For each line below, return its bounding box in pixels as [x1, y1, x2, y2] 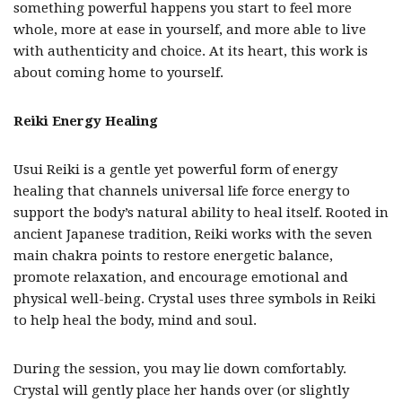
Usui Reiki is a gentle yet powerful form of [13, 162, 289, 178]
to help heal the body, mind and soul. [13, 312, 257, 328]
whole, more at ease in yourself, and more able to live [13, 22, 366, 38]
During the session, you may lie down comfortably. [13, 361, 346, 377]
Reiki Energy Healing [13, 113, 158, 129]
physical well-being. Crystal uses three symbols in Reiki [13, 291, 376, 307]
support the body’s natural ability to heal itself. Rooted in [13, 205, 389, 221]
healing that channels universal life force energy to [13, 183, 350, 199]
